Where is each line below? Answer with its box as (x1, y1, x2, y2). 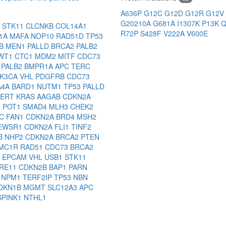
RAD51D (56, 31, 86, 41)
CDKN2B (19, 162, 49, 173)
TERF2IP (23, 172, 54, 183)
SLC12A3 (47, 182, 79, 193)
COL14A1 (55, 21, 87, 31)
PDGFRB (35, 71, 67, 82)
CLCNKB (26, 21, 55, 31)
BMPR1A (24, 61, 55, 72)
